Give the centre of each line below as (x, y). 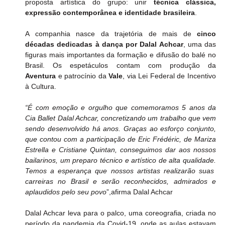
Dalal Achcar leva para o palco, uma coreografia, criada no (121, 213)
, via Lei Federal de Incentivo (170, 76)
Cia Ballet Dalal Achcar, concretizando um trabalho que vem (121, 118)
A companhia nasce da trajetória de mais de (111, 34)
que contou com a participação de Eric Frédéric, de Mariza (121, 139)
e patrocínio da (82, 76)
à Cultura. (41, 87)
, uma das (200, 44)
